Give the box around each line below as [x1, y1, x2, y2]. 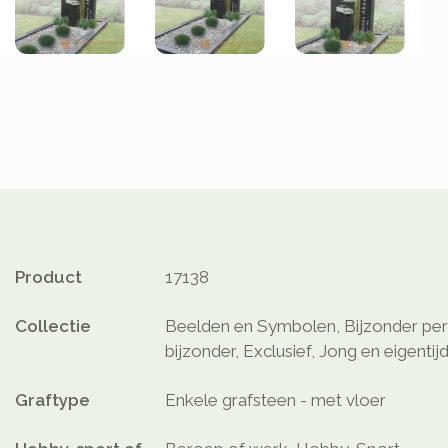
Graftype [15, 390, 90, 411]
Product [15, 267, 82, 288]
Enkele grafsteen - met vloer [165, 390, 386, 411]
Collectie [15, 316, 91, 337]
